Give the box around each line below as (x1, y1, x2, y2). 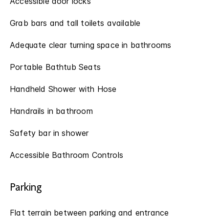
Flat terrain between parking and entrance (10, 208, 169, 218)
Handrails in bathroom (10, 106, 93, 116)
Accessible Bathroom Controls (10, 150, 123, 160)
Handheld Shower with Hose (10, 84, 117, 94)
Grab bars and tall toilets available (10, 18, 141, 28)
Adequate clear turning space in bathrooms (10, 40, 172, 50)
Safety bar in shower (10, 128, 89, 138)
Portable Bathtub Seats (10, 62, 101, 72)
